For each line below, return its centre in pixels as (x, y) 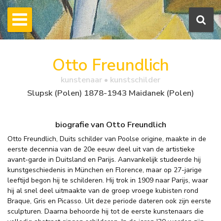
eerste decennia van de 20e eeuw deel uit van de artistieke (101, 149)
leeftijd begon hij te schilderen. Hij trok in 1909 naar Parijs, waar (108, 181)
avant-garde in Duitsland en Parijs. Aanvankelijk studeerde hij (104, 160)
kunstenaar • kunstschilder (110, 80)
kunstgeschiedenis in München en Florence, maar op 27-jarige (105, 170)
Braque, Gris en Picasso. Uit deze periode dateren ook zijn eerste (109, 201)
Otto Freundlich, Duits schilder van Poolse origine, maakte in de (107, 139)
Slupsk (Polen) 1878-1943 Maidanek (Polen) (110, 93)
